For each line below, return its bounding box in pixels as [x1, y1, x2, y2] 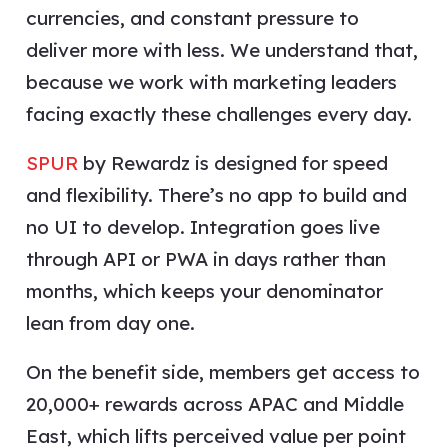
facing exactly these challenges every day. [25, 101, 412, 126]
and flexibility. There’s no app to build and [25, 182, 407, 207]
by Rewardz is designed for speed [77, 150, 388, 175]
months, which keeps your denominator [25, 278, 383, 303]
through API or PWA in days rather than [25, 246, 386, 271]
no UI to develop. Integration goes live [25, 214, 380, 239]
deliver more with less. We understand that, [25, 37, 418, 62]
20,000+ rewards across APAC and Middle [25, 391, 404, 416]
